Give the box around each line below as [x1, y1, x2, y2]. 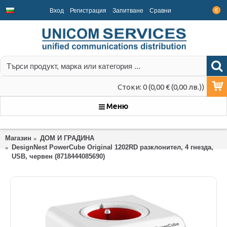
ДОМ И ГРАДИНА [40, 134, 94, 142]
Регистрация [70, 7, 106, 14]
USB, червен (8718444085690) [12, 153, 105, 160]
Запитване [112, 7, 143, 14]
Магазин [5, 134, 31, 142]
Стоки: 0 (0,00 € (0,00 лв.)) [118, 83, 204, 91]
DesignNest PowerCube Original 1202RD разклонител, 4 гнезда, [12, 143, 213, 151]
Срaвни [149, 7, 171, 14]
